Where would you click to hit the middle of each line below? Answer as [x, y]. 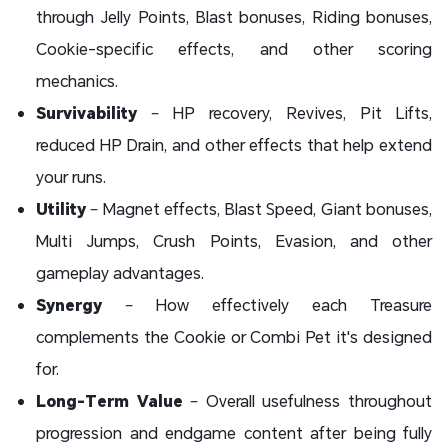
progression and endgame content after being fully [234, 432]
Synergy [69, 304]
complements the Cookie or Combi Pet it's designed [234, 336]
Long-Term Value [109, 400]
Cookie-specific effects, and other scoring [234, 48]
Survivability [86, 112]
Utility [61, 208]
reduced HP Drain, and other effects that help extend [234, 144]
